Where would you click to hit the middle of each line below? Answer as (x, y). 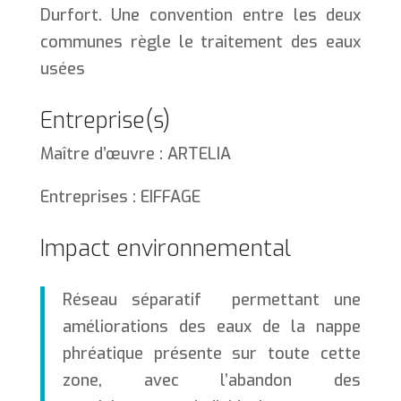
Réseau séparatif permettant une (212, 300)
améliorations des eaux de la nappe (212, 327)
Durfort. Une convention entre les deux (200, 16)
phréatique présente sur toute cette (212, 354)
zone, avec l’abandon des (212, 381)
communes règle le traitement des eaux (200, 43)
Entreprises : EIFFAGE (122, 197)
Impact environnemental (165, 249)
